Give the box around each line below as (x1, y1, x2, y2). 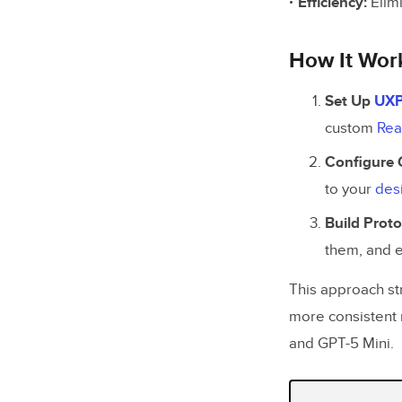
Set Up (325, 92, 374, 110)
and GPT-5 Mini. (289, 335, 394, 353)
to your (325, 180, 375, 198)
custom (325, 119, 377, 137)
